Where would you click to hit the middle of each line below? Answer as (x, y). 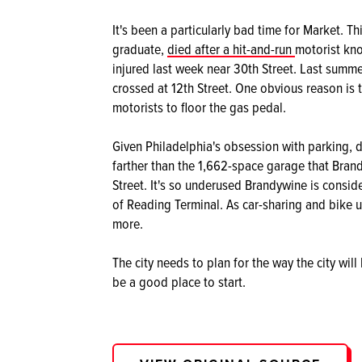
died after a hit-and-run (231, 49)
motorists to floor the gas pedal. (199, 107)
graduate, (140, 49)
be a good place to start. (179, 282)
